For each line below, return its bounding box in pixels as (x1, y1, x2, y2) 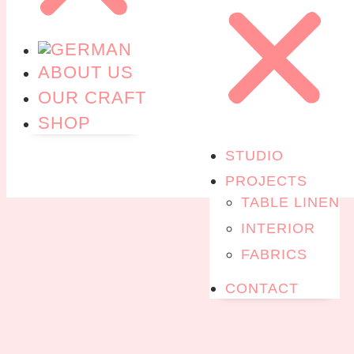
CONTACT (225, 280, 299, 296)
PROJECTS (225, 172, 307, 189)
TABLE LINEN (241, 194, 340, 210)
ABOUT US (38, 62, 134, 83)
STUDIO (225, 147, 284, 164)
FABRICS (241, 246, 307, 262)
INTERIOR (241, 220, 315, 236)
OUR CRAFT (38, 88, 146, 108)
